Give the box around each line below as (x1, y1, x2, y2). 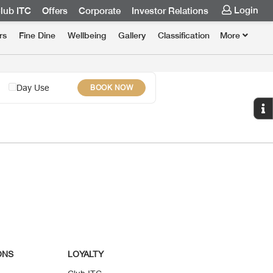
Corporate (79, 5, 121, 16)
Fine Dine (19, 30, 55, 40)
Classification (158, 30, 210, 40)
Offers (42, 5, 68, 16)
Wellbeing (68, 30, 106, 40)
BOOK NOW (90, 83, 133, 92)
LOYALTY (67, 249, 104, 259)
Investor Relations (132, 5, 208, 16)
